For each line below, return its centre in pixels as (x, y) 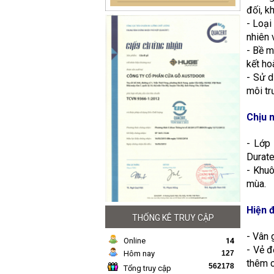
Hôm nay (139, 254)
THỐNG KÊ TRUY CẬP (173, 218)
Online (135, 241)
